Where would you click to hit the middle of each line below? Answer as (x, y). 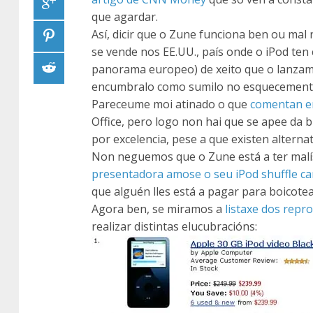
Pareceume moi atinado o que (171, 104)
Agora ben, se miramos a (158, 209)
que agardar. (125, 17)
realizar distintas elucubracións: (174, 226)
